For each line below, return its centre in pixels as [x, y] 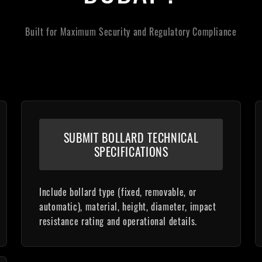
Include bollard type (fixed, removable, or [118, 192]
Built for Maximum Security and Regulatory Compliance [131, 32]
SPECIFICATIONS [131, 151]
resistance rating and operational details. [118, 221]
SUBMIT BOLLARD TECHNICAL [131, 137]
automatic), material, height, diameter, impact [128, 206]
